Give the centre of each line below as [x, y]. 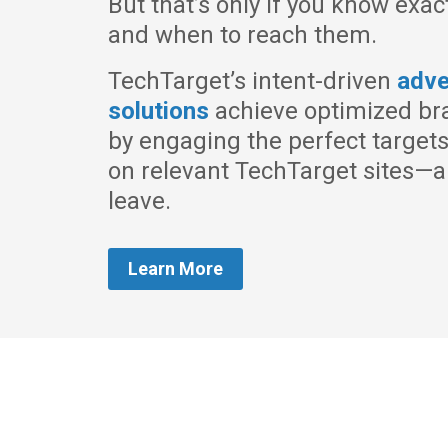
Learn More [175, 268]
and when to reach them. [242, 35]
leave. [139, 201]
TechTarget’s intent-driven [252, 81]
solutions [158, 111]
